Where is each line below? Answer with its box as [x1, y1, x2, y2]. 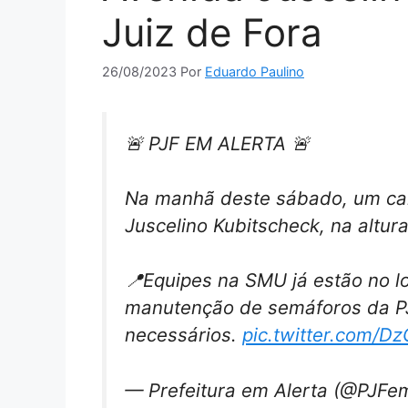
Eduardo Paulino [205, 64, 304, 80]
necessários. [125, 323, 242, 347]
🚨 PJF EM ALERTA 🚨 [125, 132, 310, 156]
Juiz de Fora [102, 9, 322, 56]
